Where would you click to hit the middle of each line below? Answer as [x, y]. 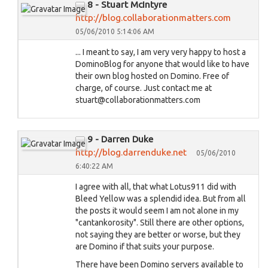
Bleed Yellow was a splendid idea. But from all [161, 199]
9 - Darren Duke [120, 139]
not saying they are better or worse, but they [158, 234]
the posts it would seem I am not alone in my [157, 211]
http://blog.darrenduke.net [131, 152]
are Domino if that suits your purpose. [145, 246]
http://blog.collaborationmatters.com [153, 18]
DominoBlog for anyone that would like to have [162, 64]
